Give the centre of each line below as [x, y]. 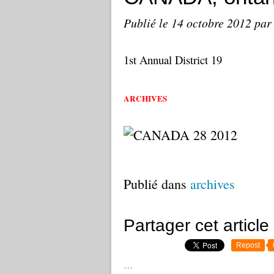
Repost [248, 245]
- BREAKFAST [198, 98]
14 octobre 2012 [213, 23]
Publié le [147, 23]
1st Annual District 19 [173, 60]
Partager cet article [196, 225]
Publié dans [155, 184]
